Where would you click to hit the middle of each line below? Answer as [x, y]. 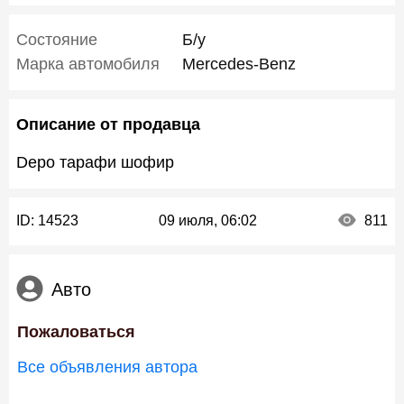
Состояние [57, 40]
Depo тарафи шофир [95, 162]
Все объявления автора [107, 367]
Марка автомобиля [88, 64]
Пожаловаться [76, 332]
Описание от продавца [108, 124]
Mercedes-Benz [239, 64]
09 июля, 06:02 [207, 220]
